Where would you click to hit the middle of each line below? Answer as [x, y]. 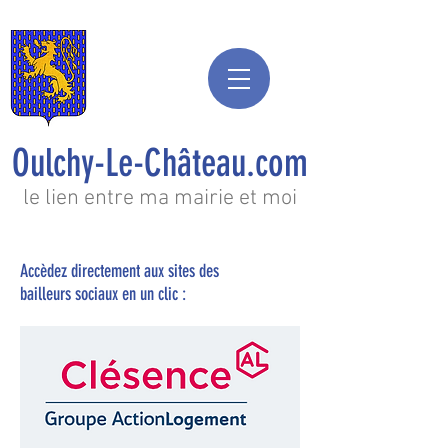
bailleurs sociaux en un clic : [105, 294]
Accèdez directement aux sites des [119, 271]
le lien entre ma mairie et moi [160, 198]
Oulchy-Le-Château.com [160, 163]
